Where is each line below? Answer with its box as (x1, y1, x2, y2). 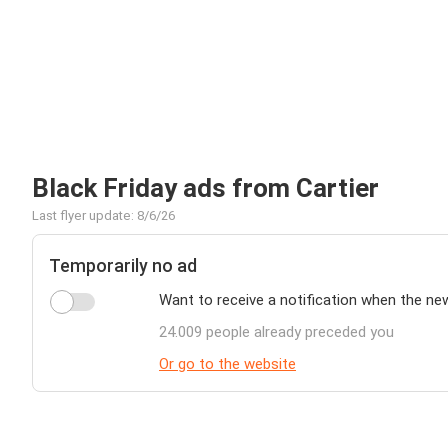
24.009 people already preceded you (159, 323, 394, 341)
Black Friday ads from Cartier (32, 173, 379, 203)
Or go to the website (159, 355, 296, 373)
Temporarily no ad (49, 255, 197, 276)
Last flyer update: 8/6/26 (32, 208, 175, 223)
